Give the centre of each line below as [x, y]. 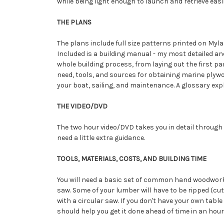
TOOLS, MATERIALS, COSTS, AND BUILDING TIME [132, 158]
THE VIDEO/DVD [82, 106]
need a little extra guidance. [101, 137]
